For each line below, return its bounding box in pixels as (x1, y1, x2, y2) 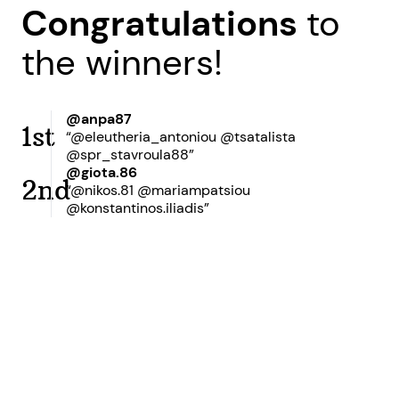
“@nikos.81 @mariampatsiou (66, 181, 251, 199)
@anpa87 (66, 110, 133, 128)
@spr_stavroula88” (66, 145, 195, 164)
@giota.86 (66, 163, 138, 182)
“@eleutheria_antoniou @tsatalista (66, 127, 297, 146)
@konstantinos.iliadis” (66, 199, 210, 217)
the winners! (21, 39, 223, 85)
